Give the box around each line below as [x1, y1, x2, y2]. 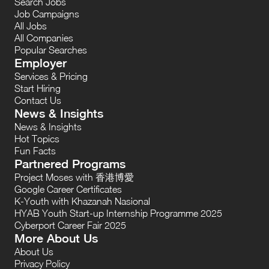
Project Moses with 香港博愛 [14, 171, 134, 183]
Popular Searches [14, 44, 87, 55]
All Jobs [14, 20, 47, 31]
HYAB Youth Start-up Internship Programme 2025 [14, 207, 222, 219]
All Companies [14, 32, 73, 43]
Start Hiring [14, 82, 61, 94]
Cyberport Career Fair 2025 [14, 219, 126, 231]
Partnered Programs [14, 156, 125, 171]
